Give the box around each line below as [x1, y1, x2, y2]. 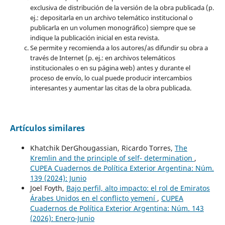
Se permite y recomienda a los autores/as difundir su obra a [30, 43, 208, 52]
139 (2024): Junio [30, 173, 86, 183]
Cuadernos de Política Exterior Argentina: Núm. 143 [30, 203, 204, 213]
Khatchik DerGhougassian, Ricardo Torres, [30, 143, 175, 153]
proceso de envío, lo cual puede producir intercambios [30, 73, 192, 82]
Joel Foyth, [30, 183, 66, 193]
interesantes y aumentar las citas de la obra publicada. [30, 83, 191, 92]
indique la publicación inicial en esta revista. [30, 33, 159, 42]
